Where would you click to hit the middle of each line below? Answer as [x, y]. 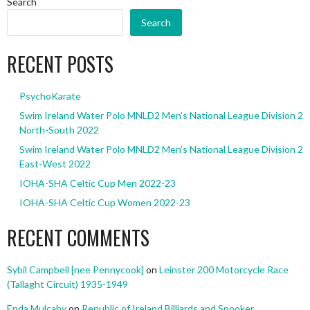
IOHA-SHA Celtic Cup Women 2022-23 [104, 203]
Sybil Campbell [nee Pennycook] [75, 270]
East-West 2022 [55, 164]
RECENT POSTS [60, 64]
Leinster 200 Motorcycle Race [224, 270]
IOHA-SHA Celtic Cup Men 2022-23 [97, 183]
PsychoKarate [50, 96]
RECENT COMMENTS [78, 238]
